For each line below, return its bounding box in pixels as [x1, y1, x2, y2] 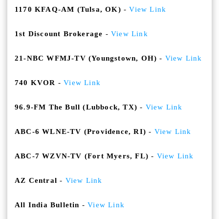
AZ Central [15, 176, 57, 185]
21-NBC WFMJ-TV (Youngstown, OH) [15, 54, 157, 63]
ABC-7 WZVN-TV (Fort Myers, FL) [15, 152, 149, 160]
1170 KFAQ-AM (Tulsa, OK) [15, 5, 121, 14]
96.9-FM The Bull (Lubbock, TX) [15, 103, 138, 111]
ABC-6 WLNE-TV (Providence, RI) [15, 128, 146, 136]
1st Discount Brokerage [15, 30, 103, 38]
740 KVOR [15, 79, 56, 87]
